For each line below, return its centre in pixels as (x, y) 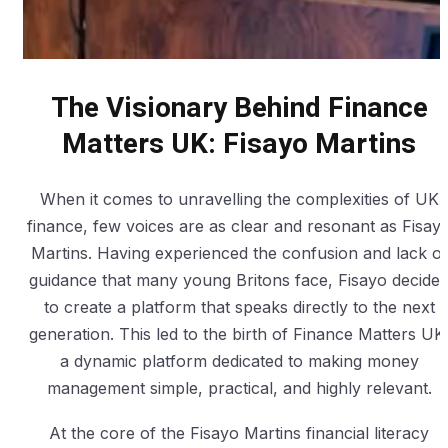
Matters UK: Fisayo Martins (239, 144)
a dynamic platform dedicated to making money (239, 360)
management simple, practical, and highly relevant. (239, 387)
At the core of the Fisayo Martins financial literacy (239, 432)
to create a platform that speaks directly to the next (239, 306)
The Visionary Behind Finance (239, 108)
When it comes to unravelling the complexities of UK (239, 198)
